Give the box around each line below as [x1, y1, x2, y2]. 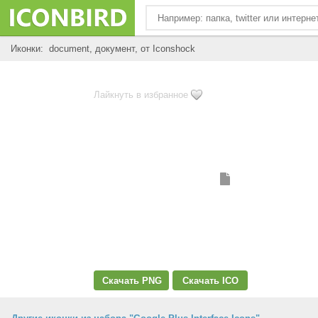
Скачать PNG [102, 275, 162, 286]
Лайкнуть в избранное [94, 89, 188, 100]
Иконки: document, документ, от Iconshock [11, 43, 195, 54]
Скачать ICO [182, 275, 238, 286]
